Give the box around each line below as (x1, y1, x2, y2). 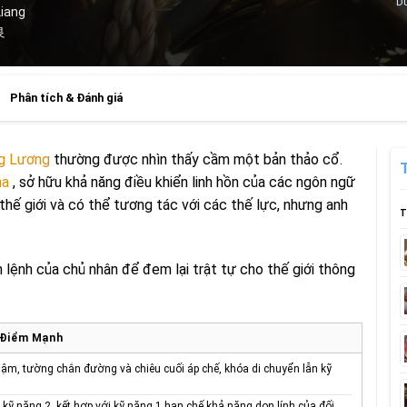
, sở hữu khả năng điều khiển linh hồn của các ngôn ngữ (9, 174, 355, 192)
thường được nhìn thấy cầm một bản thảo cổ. (50, 151, 342, 169)
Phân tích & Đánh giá (10, 91, 123, 105)
